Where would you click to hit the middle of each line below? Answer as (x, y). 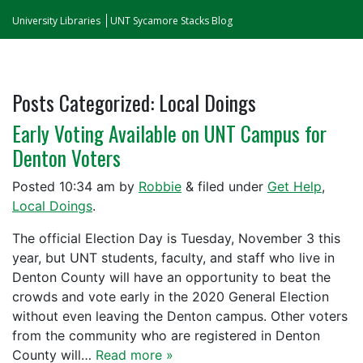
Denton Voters (66, 158)
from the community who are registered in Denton (166, 335)
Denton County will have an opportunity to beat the (171, 277)
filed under (231, 186)
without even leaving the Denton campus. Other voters (180, 316)
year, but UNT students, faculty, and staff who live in (173, 258)
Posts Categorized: (83, 102)
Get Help (295, 186)
